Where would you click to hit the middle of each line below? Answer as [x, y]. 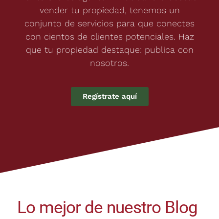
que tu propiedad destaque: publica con [109, 49]
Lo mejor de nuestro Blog [107, 208]
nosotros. [109, 63]
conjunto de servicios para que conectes [109, 23]
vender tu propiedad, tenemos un [109, 10]
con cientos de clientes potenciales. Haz [109, 36]
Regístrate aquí [109, 96]
